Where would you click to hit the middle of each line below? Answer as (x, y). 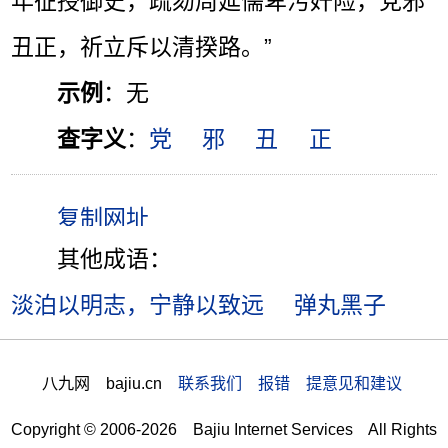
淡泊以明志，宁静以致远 (138, 304)
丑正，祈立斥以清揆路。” (142, 46)
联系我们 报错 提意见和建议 (289, 383)
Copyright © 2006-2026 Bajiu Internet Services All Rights (224, 429)
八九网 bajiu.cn (109, 383)
